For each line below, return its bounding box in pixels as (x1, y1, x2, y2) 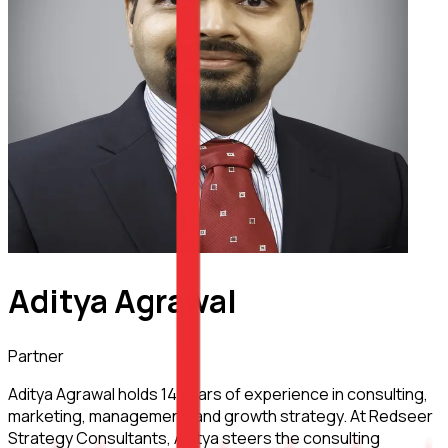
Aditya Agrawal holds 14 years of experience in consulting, (8, 382, 428, 405)
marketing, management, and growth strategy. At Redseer (8, 404, 433, 427)
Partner (8, 344, 64, 367)
